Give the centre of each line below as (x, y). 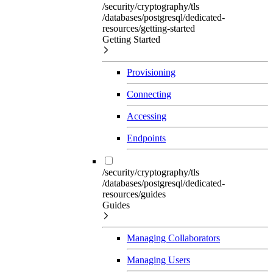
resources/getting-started (149, 28)
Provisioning (151, 72)
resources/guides (134, 194)
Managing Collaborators (173, 238)
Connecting (149, 94)
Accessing (147, 116)
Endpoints (146, 138)
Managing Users (158, 260)
